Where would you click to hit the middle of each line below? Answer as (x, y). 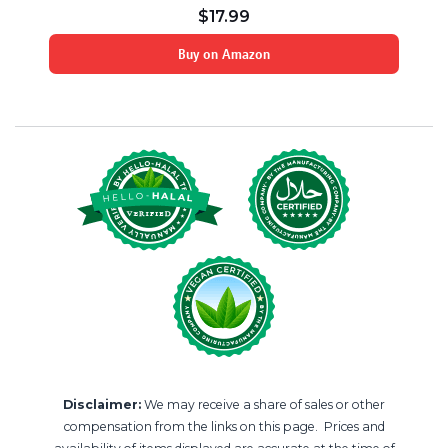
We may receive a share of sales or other (263, 404)
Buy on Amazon (224, 53)
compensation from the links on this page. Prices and (224, 426)
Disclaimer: (102, 404)
